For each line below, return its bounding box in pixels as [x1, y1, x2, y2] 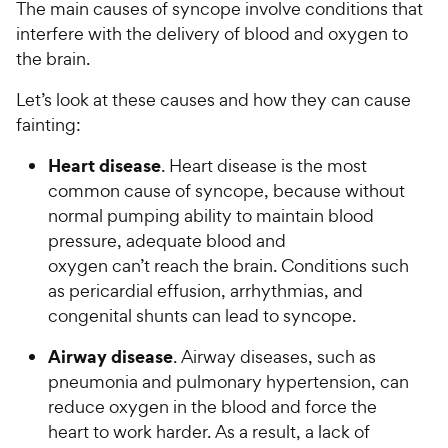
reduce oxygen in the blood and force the [48, 394, 377, 418]
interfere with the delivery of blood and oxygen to [16, 21, 408, 45]
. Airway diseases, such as [173, 344, 376, 368]
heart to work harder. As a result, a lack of [48, 419, 370, 443]
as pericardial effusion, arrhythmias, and [48, 278, 363, 302]
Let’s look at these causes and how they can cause [16, 87, 411, 111]
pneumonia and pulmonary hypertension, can [48, 369, 409, 393]
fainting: [16, 112, 85, 136]
